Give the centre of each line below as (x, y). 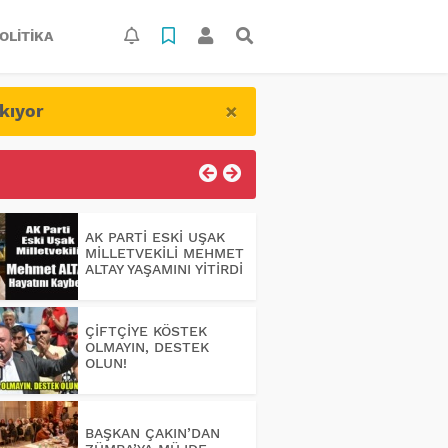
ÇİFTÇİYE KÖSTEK (145, 330)
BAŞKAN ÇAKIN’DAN (152, 432)
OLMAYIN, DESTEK (146, 346)
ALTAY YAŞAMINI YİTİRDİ (163, 268)
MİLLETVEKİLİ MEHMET (164, 252)
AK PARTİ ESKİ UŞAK (154, 236)
